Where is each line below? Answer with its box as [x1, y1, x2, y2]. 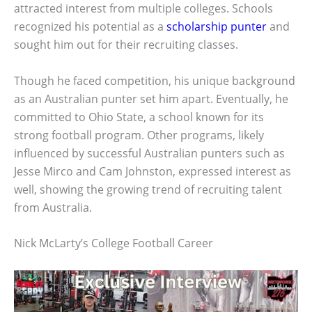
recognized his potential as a [14, 19, 166, 34]
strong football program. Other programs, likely [14, 127, 264, 143]
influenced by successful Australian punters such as [14, 145, 285, 161]
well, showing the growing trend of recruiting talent [14, 181, 282, 197]
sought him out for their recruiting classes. [14, 37, 238, 52]
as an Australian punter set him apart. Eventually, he [14, 91, 288, 107]
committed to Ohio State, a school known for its [14, 109, 264, 125]
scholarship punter [166, 19, 267, 34]
